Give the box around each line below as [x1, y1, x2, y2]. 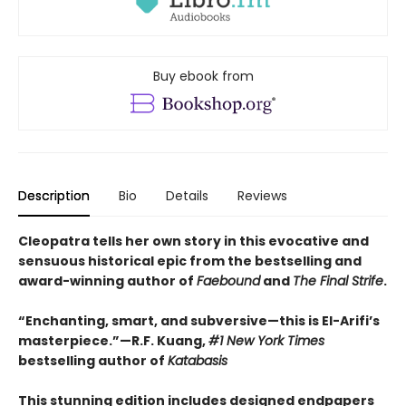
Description [18, 187, 90, 206]
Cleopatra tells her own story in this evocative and [18, 232, 369, 251]
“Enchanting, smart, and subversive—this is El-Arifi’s [18, 312, 380, 331]
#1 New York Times [208, 332, 324, 351]
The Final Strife [293, 272, 383, 291]
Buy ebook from [152, 67, 254, 86]
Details [166, 187, 208, 206]
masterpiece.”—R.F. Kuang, [18, 332, 208, 351]
